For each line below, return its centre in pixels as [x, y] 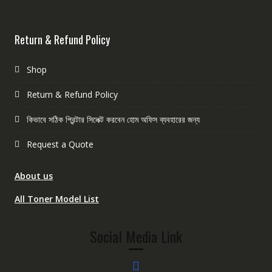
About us [33, 176]
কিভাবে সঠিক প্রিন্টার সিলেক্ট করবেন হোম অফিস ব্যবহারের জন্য [113, 120]
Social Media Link [136, 236]
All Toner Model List [56, 199]
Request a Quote [60, 144]
